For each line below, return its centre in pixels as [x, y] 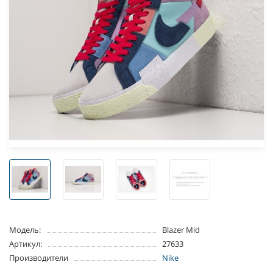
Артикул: [26, 244]
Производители [39, 258]
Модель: [25, 230]
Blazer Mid [181, 230]
